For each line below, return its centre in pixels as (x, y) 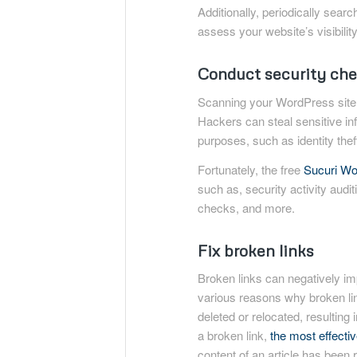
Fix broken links (256, 250)
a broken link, (234, 335)
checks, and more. (247, 207)
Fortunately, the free (251, 169)
